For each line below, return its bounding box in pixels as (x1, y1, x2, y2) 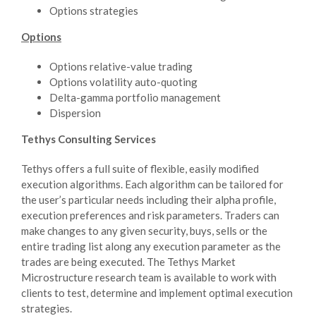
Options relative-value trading (49, 59, 193, 73)
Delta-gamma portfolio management (49, 90, 221, 104)
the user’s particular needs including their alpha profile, (21, 193, 276, 206)
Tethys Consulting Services (21, 132, 156, 145)
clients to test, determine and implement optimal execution (21, 286, 293, 299)
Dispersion (49, 106, 101, 119)
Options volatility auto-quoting (49, 75, 197, 88)
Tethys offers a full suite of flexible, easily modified (21, 162, 259, 175)
